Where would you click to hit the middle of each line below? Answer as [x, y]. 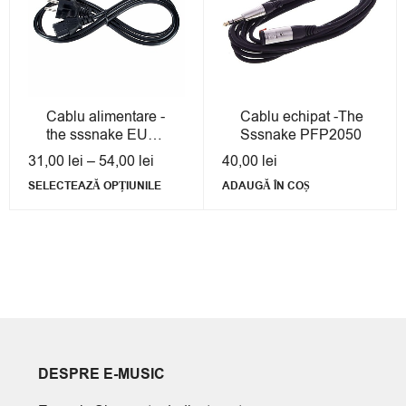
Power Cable [88, 154]
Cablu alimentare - [106, 117]
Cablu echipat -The [301, 117]
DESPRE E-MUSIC [101, 374]
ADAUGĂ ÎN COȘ [266, 187]
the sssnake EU [97, 135]
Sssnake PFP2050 [300, 135]
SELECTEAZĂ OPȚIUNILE [95, 187]
